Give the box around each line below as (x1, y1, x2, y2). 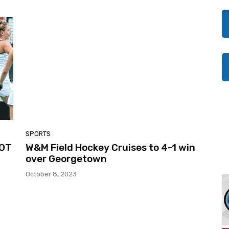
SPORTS (26, 129, 51, 138)
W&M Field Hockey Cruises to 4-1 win (26, 141, 195, 153)
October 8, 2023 (26, 170, 77, 178)
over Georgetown (26, 152, 107, 165)
